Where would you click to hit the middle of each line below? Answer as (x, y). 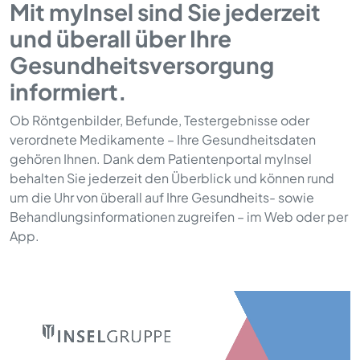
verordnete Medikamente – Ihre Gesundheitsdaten (163, 139)
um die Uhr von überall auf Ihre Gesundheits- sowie (162, 197)
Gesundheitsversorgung (142, 64)
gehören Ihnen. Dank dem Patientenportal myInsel (161, 158)
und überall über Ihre (121, 38)
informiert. (68, 91)
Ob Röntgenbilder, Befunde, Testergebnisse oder (160, 120)
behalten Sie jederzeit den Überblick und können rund (172, 178)
